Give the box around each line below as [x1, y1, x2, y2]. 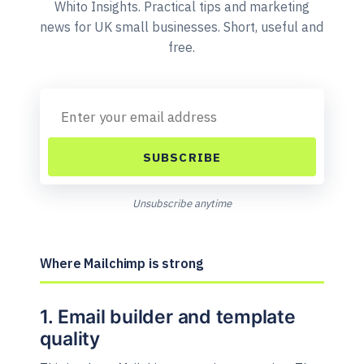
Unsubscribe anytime [132, 197, 232, 211]
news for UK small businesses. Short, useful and [40, 19, 324, 36]
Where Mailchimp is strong [40, 255, 203, 272]
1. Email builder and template [40, 305, 296, 329]
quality [40, 327, 100, 351]
